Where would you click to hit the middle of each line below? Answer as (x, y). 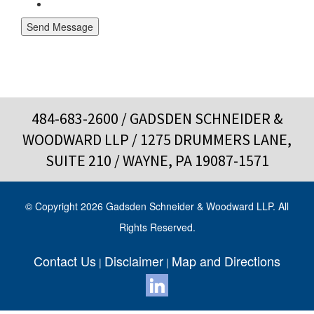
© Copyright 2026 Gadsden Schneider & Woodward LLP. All (157, 206)
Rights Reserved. (157, 227)
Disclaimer (134, 260)
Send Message (60, 26)
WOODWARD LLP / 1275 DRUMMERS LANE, (157, 139)
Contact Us (65, 260)
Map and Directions (226, 260)
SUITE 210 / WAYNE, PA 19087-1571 (157, 160)
